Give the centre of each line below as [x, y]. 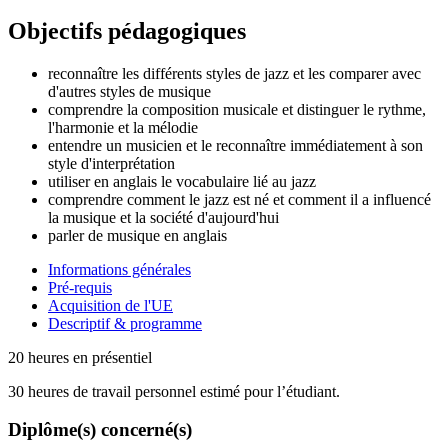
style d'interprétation [111, 163]
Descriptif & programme [125, 323]
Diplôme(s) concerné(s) [100, 430]
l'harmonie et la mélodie [123, 127]
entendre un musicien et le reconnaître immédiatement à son [235, 145]
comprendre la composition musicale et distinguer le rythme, [237, 109]
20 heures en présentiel [80, 357]
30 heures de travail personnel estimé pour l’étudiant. [174, 391]
